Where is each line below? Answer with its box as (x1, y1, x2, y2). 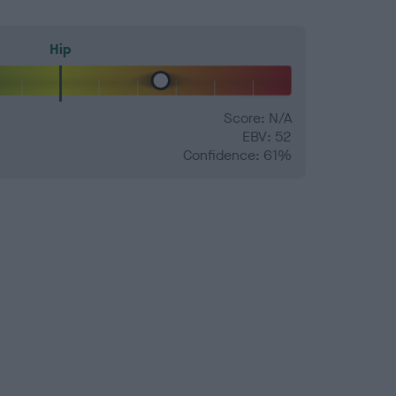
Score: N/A (224, 109, 292, 128)
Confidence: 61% (183, 146, 292, 165)
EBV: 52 (242, 127, 292, 147)
